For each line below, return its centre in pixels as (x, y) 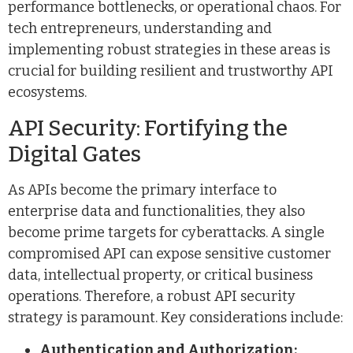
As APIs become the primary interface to (142, 190)
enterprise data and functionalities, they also (156, 211)
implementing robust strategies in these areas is (169, 50)
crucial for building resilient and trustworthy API (171, 71)
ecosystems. (47, 93)
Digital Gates (74, 154)
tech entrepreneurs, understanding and (140, 29)
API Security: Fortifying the (148, 128)
